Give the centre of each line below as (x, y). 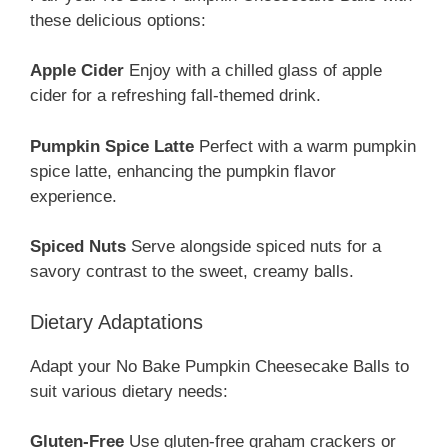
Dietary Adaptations (116, 321)
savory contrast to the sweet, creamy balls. (192, 272)
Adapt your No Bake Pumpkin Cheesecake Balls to (219, 366)
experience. (73, 196)
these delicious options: (118, 20)
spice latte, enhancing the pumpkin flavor (183, 171)
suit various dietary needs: (129, 391)
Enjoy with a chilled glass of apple (253, 71)
